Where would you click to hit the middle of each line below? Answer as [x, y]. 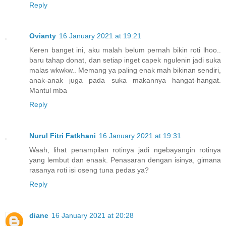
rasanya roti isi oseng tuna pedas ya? [89, 170]
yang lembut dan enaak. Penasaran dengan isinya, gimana [125, 160]
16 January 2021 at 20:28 [93, 216]
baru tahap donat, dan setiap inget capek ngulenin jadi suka [125, 60]
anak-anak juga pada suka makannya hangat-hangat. [125, 80]
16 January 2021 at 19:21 [100, 36]
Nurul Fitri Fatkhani [63, 136]
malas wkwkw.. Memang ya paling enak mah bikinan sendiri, [125, 70]
